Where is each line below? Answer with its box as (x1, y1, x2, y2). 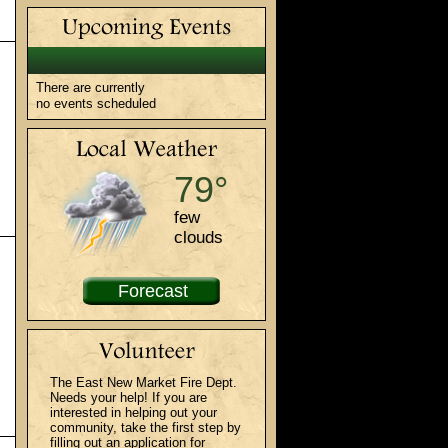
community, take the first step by (50, 420, 241, 436)
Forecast (117, 281, 188, 302)
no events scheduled (36, 96, 156, 112)
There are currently (36, 80, 145, 96)
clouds (173, 228, 223, 248)
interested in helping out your (50, 405, 217, 421)
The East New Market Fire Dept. (50, 375, 237, 391)
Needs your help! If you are (50, 390, 207, 406)
